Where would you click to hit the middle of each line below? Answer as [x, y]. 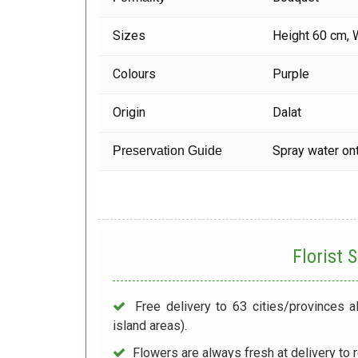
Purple [291, 74]
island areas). [150, 326]
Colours [135, 74]
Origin [129, 113]
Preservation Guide [169, 151]
